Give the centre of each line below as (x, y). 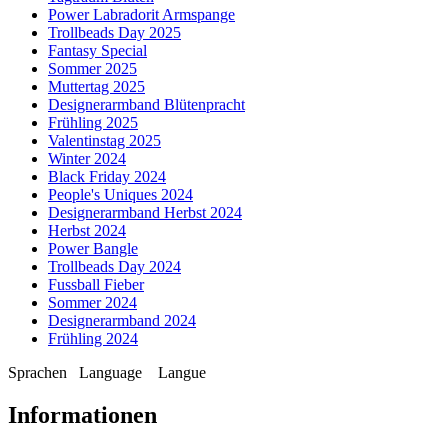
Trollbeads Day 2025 (114, 32)
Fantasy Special (97, 50)
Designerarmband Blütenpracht (146, 104)
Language (114, 372)
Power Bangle (93, 248)
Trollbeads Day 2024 (114, 266)
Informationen (82, 414)
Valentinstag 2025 (104, 140)
